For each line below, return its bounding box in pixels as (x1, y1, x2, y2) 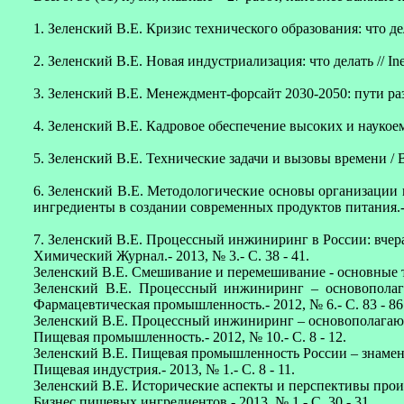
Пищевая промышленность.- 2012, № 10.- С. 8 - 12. (33, 329, 346, 344)
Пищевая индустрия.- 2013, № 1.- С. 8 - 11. (33, 362, 295, 377)
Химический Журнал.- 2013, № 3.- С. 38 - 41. (33, 248, 309, 263)
